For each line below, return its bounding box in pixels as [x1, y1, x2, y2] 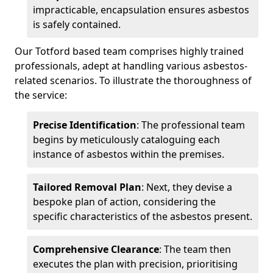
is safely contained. [33, 17, 121, 31]
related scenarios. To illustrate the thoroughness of [15, 73, 252, 87]
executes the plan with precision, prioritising [33, 257, 238, 271]
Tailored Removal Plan [33, 180, 141, 194]
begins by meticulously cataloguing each [33, 132, 220, 146]
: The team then [159, 242, 231, 256]
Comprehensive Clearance [33, 242, 159, 256]
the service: [15, 88, 67, 102]
